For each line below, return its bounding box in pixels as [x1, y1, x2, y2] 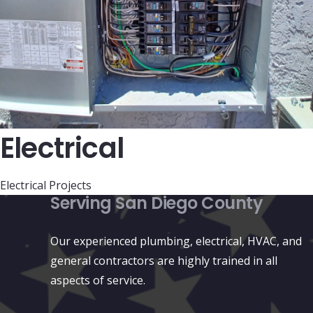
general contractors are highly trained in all [50, 253, 277, 269]
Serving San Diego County [50, 191, 263, 215]
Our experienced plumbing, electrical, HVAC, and [50, 233, 302, 249]
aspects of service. [50, 272, 145, 289]
